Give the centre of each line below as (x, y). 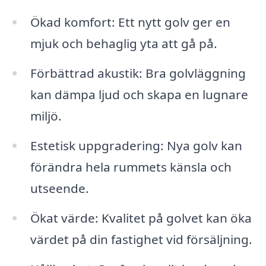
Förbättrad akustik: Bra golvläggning (138, 73)
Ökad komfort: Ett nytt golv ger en (130, 22)
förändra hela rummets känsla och (131, 167)
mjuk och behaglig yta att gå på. (123, 44)
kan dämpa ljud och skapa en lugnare (139, 95)
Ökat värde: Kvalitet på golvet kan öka (141, 218)
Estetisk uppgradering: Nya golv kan (136, 145)
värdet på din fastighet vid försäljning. (141, 239)
